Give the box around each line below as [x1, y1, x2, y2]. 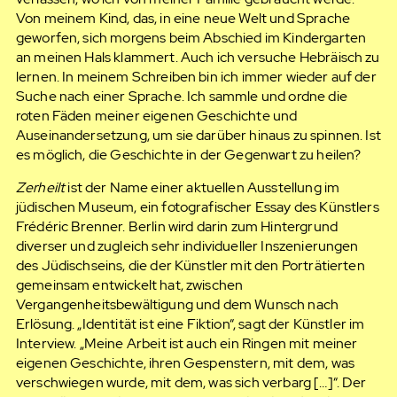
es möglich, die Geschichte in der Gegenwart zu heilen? [15, 144, 362, 164]
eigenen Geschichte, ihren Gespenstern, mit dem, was [15, 354, 354, 373]
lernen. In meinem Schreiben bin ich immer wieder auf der [15, 66, 377, 86]
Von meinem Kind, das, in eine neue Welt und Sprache [15, 8, 350, 27]
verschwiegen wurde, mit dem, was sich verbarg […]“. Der [15, 373, 367, 393]
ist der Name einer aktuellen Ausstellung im [65, 178, 340, 198]
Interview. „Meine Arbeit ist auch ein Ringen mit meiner [15, 334, 358, 354]
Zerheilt [15, 178, 66, 198]
